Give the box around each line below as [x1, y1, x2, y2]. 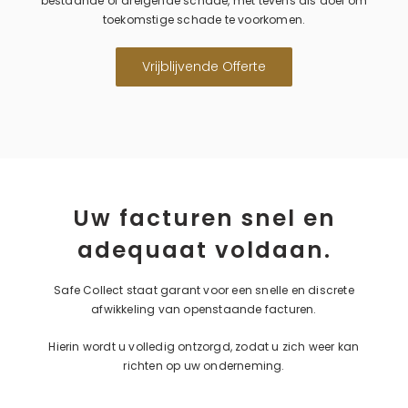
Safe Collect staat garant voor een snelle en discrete [54, 281, 354, 298]
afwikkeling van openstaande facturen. [91, 301, 317, 317]
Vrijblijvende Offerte [142, 57, 266, 76]
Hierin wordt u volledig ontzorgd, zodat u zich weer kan [48, 338, 360, 354]
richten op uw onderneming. [123, 357, 285, 373]
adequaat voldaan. [76, 233, 331, 266]
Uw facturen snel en [72, 201, 336, 234]
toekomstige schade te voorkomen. [102, 12, 306, 28]
